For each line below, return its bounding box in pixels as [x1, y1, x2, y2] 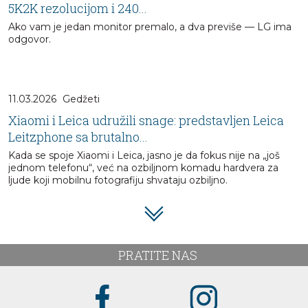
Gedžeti [63, 93, 100, 106]
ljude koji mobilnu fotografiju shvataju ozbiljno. [8, 174, 228, 187]
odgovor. [8, 33, 51, 46]
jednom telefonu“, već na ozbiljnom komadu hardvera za [8, 162, 278, 175]
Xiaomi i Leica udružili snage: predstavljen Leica [8, 112, 284, 129]
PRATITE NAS [118, 247, 197, 264]
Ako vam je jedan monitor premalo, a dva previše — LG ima [8, 21, 291, 34]
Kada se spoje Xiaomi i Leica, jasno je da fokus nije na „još [8, 149, 280, 162]
